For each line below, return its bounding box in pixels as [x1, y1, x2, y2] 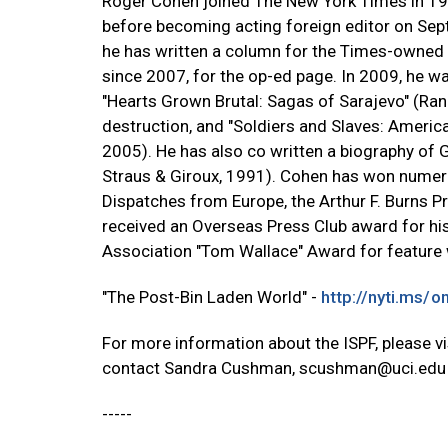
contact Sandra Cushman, [102, 358, 299, 378]
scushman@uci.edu [299, 358, 446, 378]
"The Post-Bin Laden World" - [102, 287, 321, 307]
